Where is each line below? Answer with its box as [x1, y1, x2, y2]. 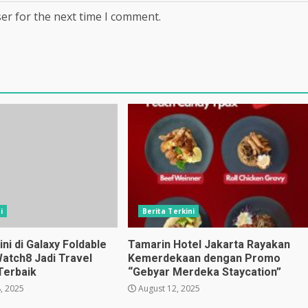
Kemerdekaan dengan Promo [127, 252, 280, 265]
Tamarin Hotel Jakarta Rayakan [127, 238, 290, 252]
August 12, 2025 [135, 283, 200, 295]
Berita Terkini [142, 206, 195, 217]
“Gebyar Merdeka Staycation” [127, 265, 281, 279]
